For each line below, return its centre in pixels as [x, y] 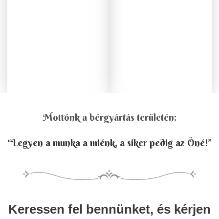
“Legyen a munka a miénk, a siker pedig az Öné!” [109, 143]
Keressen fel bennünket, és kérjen [109, 209]
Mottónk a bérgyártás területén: [109, 117]
